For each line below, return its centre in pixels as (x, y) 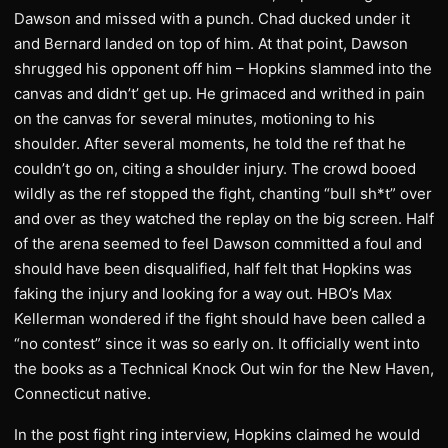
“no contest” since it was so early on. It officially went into (217, 343)
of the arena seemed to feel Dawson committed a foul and (218, 243)
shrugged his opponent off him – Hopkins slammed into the (223, 68)
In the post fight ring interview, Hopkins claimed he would (217, 434)
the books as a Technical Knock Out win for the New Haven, (224, 368)
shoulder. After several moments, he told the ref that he (210, 143)
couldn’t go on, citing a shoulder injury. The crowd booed (215, 168)
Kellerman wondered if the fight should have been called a (219, 318)
